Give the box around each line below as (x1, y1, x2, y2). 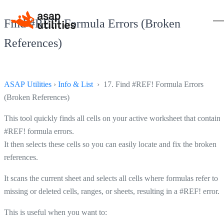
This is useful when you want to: (4, 207, 107, 216)
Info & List (58, 79, 93, 88)
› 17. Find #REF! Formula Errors (93, 79, 203, 88)
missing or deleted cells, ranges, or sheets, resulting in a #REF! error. (4, 186, 219, 195)
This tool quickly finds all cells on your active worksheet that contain (4, 113, 220, 122)
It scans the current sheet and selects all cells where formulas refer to (4, 173, 218, 182)
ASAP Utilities (4, 79, 51, 88)
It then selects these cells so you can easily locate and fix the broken (4, 139, 216, 148)
